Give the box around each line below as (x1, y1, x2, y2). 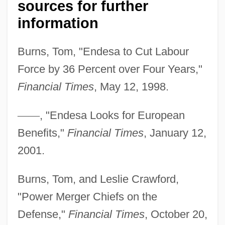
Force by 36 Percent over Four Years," (17, 62, 202, 75)
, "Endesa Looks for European (39, 108, 185, 122)
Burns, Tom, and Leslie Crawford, (17, 172, 179, 185)
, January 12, (143, 126, 206, 139)
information (17, 15, 98, 31)
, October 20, (144, 207, 207, 220)
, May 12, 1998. (93, 80, 169, 93)
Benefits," (17, 126, 67, 139)
